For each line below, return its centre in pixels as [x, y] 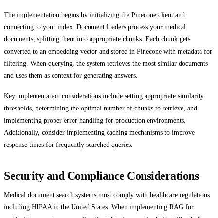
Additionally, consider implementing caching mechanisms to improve [99, 132]
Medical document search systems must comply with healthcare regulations [107, 194]
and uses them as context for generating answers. [71, 76]
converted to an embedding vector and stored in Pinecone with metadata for [108, 51]
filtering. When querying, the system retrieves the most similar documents [106, 64]
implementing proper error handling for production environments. [95, 120]
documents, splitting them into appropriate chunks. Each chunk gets [97, 39]
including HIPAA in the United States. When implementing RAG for [99, 207]
